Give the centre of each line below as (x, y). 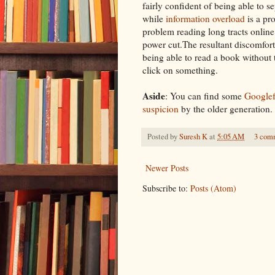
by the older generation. (226, 108)
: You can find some (205, 95)
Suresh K (193, 136)
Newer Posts (167, 168)
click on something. (180, 70)
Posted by (163, 136)
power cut (161, 44)
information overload (205, 18)
